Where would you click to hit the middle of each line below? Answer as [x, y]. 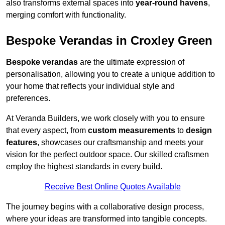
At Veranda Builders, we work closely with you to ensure [105, 119]
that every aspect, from [47, 131]
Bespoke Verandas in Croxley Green [109, 41]
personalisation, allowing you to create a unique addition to [110, 74]
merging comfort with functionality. [66, 15]
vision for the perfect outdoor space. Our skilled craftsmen [107, 155]
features [22, 143]
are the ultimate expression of [131, 62]
